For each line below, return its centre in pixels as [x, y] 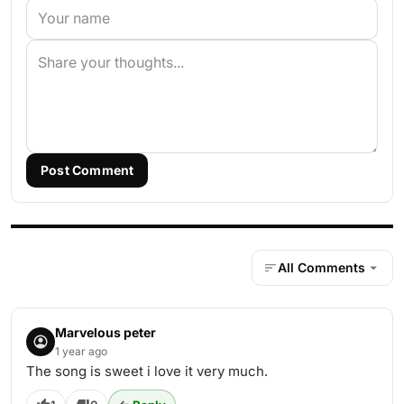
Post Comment [87, 170]
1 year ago [81, 351]
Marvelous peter [106, 332]
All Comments [321, 267]
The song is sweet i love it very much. [147, 371]
